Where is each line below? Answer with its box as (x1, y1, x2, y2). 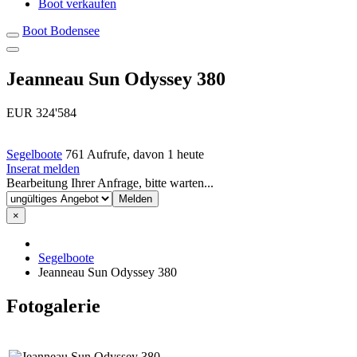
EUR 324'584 (6, 105, 76, 120)
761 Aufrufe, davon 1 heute (65, 147, 204, 161)
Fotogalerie (6, 295, 100, 316)
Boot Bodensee (22, 24, 100, 37)
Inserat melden (6, 161, 80, 175)
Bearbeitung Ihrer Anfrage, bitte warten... (6, 175, 214, 190)
